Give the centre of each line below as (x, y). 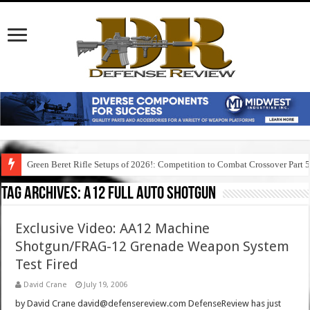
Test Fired (47, 265)
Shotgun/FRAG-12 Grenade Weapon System (153, 247)
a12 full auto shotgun (150, 194)
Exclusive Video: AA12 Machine (113, 229)
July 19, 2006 (106, 285)
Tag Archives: (43, 194)
